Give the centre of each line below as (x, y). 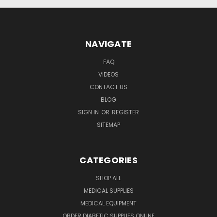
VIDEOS (108, 74)
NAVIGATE (108, 44)
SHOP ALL (108, 178)
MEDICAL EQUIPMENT (108, 203)
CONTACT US (108, 87)
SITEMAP (108, 124)
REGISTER (125, 112)
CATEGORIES (108, 160)
